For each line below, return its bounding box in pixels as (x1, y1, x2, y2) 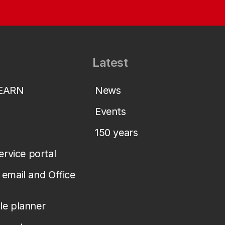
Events (95, 105, 126, 118)
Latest (92, 55, 128, 70)
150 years (95, 127, 138, 139)
